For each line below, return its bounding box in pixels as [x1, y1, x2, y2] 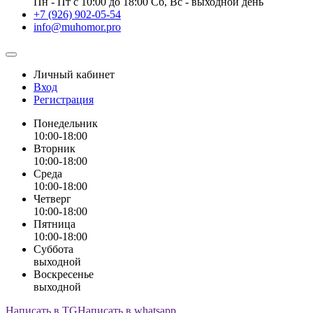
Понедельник [34, 117, 98, 129]
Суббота [34, 242, 73, 255]
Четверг [34, 192, 71, 205]
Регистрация [34, 93, 94, 105]
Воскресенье [34, 268, 94, 280]
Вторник [34, 142, 75, 154]
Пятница [34, 217, 75, 230]
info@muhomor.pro [34, 20, 121, 33]
